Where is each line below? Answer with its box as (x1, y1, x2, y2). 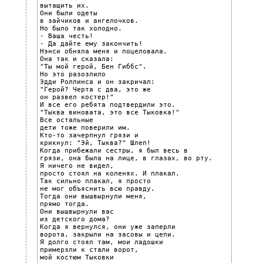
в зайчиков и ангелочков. (40, 16, 139, 25)
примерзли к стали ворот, (40, 245, 139, 254)
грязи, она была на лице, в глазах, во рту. (40, 154, 213, 162)
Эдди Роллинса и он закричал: (40, 77, 155, 86)
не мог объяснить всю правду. (40, 184, 155, 193)
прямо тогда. (40, 200, 89, 208)
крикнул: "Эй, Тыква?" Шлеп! (40, 139, 151, 147)
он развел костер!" (40, 93, 114, 101)
